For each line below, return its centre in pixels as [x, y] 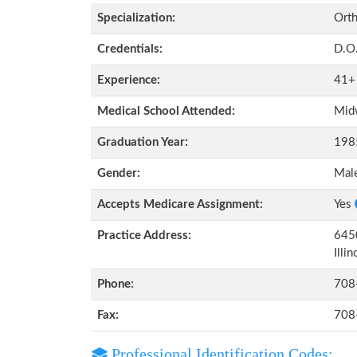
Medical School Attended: [166, 111]
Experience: [129, 80]
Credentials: [130, 49]
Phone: [116, 284]
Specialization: [136, 18]
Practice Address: [144, 235]
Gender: [119, 173]
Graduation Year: [143, 142]
